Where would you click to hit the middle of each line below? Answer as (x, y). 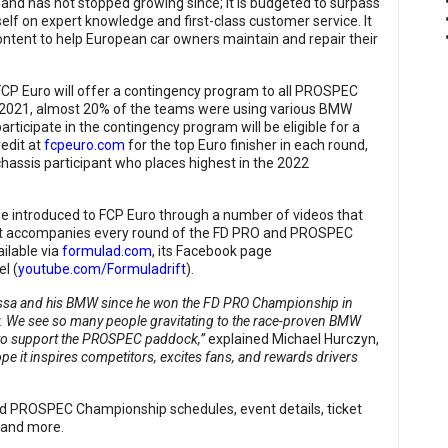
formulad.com (107, 251)
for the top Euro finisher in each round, (246, 145)
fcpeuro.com (84, 145)
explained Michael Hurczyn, (292, 339)
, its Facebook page (212, 251)
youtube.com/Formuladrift (102, 269)
